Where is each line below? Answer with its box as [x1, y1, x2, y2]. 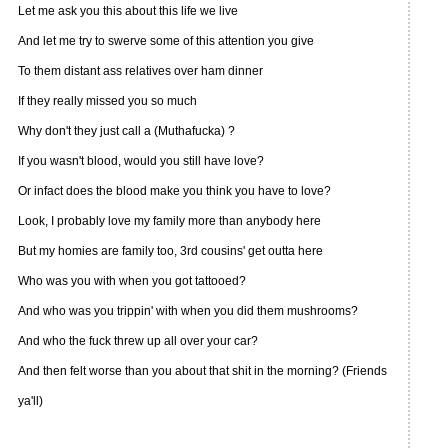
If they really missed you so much [18, 94, 197, 108]
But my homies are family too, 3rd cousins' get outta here [18, 244, 323, 258]
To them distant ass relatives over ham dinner [18, 64, 263, 78]
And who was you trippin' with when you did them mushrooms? [18, 304, 358, 318]
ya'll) [18, 394, 43, 408]
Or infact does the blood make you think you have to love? [18, 184, 331, 198]
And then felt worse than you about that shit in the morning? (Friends [18, 364, 387, 378]
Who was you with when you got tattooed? [18, 274, 246, 288]
